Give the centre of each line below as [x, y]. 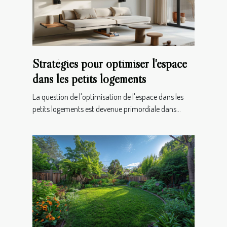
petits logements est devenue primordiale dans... [107, 109]
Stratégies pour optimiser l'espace [110, 63]
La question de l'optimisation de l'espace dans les [108, 97]
